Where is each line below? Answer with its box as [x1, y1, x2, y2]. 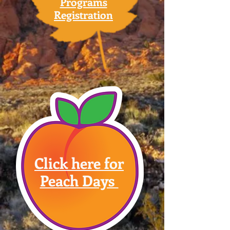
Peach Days [40, 170, 119, 190]
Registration [54, 7, 113, 22]
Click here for [34, 153, 124, 173]
